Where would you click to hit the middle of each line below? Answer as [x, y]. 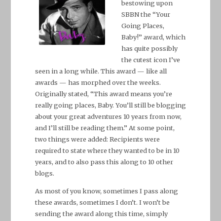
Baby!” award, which [154, 37]
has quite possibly [150, 48]
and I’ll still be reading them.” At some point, [105, 128]
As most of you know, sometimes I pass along [106, 191]
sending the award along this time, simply [101, 213]
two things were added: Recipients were [97, 139]
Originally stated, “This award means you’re [103, 93]
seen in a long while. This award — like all [101, 71]
